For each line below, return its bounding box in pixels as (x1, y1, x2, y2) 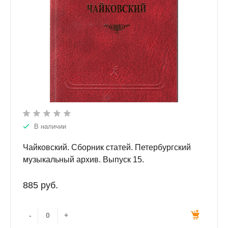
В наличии (34, 123, 66, 131)
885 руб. (23, 180, 58, 191)
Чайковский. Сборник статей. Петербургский (23, 143, 191, 152)
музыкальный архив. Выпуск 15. (23, 155, 144, 164)
